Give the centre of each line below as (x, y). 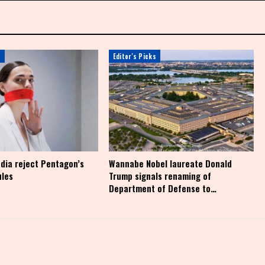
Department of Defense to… (162, 188)
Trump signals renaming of (160, 175)
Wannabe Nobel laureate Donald (170, 163)
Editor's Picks (134, 56)
